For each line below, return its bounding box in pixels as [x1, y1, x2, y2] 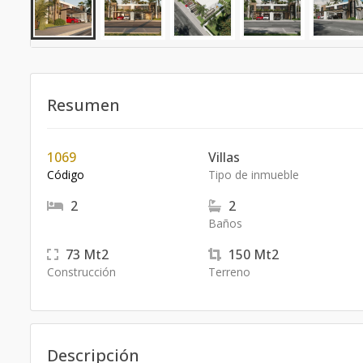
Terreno [207, 264, 250, 280]
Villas [207, 148, 240, 166]
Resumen [47, 94, 120, 116]
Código [47, 167, 84, 182]
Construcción [47, 264, 116, 280]
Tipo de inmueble [207, 167, 299, 182]
